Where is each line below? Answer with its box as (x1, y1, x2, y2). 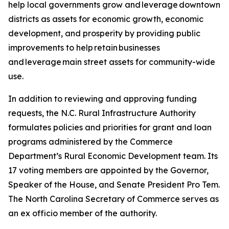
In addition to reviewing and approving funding (8, 94, 197, 104)
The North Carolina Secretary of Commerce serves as (8, 194, 219, 204)
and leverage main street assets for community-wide (8, 57, 215, 67)
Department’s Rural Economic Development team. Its (8, 151, 218, 161)
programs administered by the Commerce (8, 136, 173, 147)
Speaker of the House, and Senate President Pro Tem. (8, 179, 220, 190)
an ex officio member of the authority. (8, 208, 159, 218)
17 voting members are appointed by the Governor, (8, 165, 209, 175)
